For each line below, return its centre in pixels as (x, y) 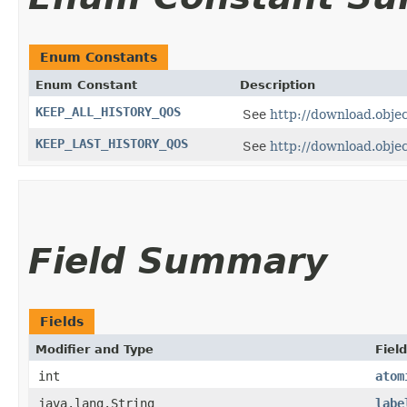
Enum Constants (99, 57)
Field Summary (178, 261)
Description (278, 85)
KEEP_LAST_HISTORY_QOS (112, 144)
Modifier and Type (94, 349)
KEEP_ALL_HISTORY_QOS (108, 112)
